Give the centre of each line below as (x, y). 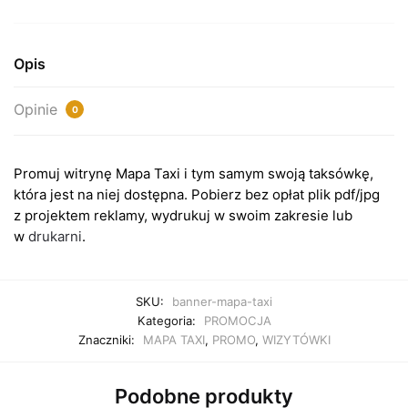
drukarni (55, 236)
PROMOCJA (237, 321)
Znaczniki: (108, 340)
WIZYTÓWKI (296, 340)
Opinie (38, 109)
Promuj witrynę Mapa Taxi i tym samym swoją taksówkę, (194, 173)
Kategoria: (168, 321)
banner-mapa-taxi (222, 302)
